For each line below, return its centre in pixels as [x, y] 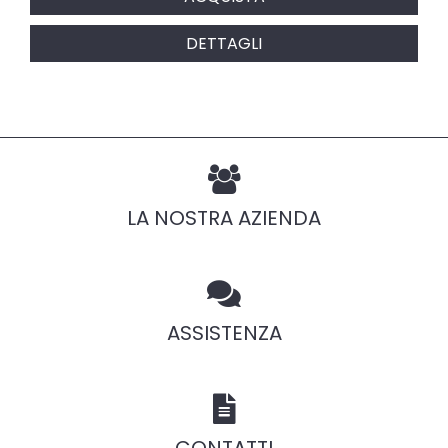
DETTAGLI [224, 43]
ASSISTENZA [224, 333]
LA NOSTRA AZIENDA [224, 218]
